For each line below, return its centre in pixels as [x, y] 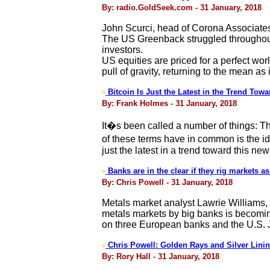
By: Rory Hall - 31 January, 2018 [161, 256]
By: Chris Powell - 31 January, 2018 [167, 182]
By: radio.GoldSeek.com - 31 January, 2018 [182, 8]
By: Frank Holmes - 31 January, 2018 [169, 103]
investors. [122, 50]
